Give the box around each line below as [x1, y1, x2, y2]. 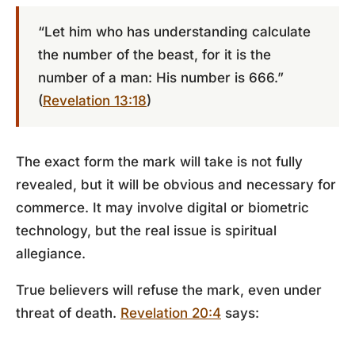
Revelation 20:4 [120, 305, 221, 321]
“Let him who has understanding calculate [38, 24, 311, 40]
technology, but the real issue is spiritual [16, 223, 277, 239]
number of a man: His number [38, 70, 235, 86]
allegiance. [16, 246, 86, 261]
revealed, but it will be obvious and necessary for [16, 177, 336, 193]
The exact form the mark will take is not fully [16, 154, 303, 170]
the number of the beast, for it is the [38, 47, 271, 63]
